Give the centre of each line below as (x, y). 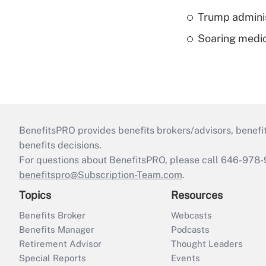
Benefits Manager (57, 229)
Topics (35, 195)
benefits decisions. (60, 145)
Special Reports (53, 258)
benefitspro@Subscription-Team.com (101, 175)
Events (186, 258)
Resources (197, 195)
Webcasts (191, 215)
